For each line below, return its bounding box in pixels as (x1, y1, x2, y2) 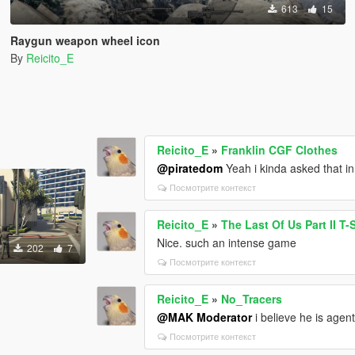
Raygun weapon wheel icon (10, 32, 160, 48)
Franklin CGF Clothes (221, 141, 338, 158)
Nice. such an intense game (157, 234, 297, 250)
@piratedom (157, 159, 223, 176)
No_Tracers (221, 290, 283, 307)
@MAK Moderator (157, 308, 253, 325)
